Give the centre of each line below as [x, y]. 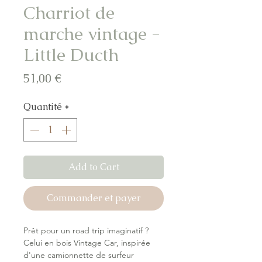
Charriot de [69, 13]
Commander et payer [94, 198]
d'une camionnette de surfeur [79, 255]
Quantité [43, 107]
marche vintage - [92, 34]
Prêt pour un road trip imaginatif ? [86, 231]
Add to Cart [94, 167]
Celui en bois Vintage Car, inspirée [87, 243]
